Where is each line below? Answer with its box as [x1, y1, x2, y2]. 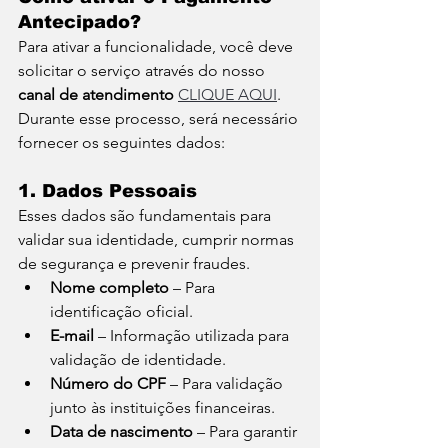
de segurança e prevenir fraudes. [18, 254, 250, 273]
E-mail [50, 326, 94, 345]
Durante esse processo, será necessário [18, 109, 302, 128]
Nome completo [50, 278, 169, 297]
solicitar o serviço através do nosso [18, 61, 269, 80]
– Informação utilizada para [94, 326, 293, 345]
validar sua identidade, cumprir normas [18, 230, 298, 249]
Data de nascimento [50, 422, 193, 441]
